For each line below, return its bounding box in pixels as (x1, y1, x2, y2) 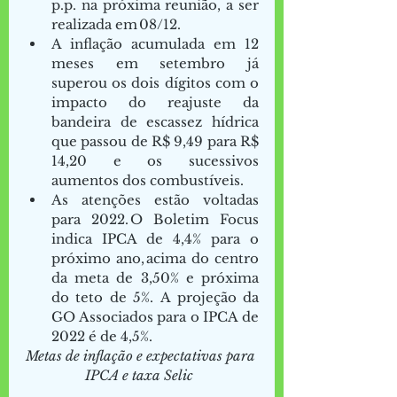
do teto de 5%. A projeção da (51, 289, 259, 307)
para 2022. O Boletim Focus (51, 211, 259, 229)
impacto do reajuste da (51, 94, 259, 112)
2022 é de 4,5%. (51, 328, 156, 346)
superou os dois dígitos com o (51, 74, 259, 92)
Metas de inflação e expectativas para (25, 347, 259, 365)
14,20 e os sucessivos (51, 152, 259, 170)
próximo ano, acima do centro (51, 250, 259, 268)
